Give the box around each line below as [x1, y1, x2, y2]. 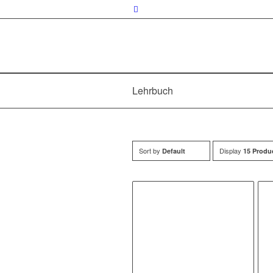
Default [162, 146, 185, 155]
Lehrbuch [132, 83, 173, 97]
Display [219, 146, 243, 155]
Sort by [139, 146, 162, 155]
